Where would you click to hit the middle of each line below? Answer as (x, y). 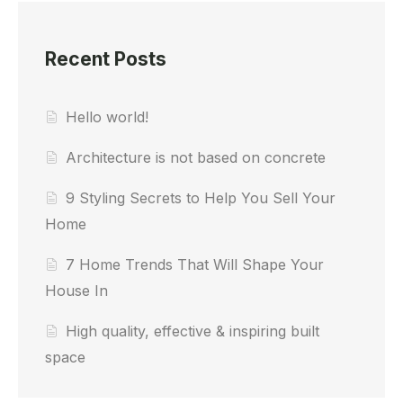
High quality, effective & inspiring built (193, 331)
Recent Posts (106, 58)
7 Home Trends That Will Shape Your (195, 264)
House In (76, 290)
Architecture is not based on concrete (196, 157)
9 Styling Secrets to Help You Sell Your (201, 197)
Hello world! (107, 116)
